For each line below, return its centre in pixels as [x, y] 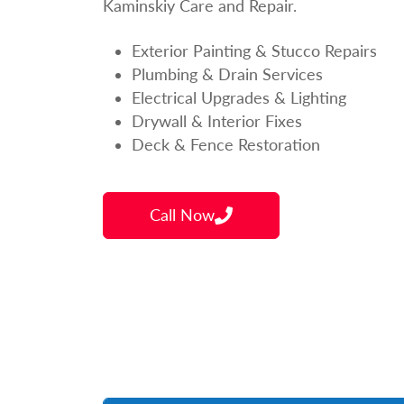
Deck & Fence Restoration [226, 144]
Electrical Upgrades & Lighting [239, 97]
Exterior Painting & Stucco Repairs [254, 50]
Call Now [182, 216]
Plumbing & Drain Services [227, 74]
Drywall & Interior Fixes [217, 121]
